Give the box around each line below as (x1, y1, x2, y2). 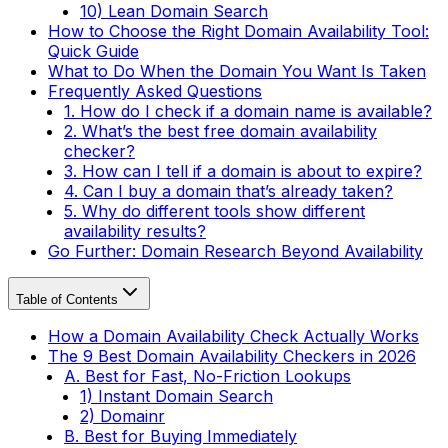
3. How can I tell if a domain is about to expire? (64, 161, 422, 182)
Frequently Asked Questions (48, 81, 262, 102)
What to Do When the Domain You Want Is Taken (48, 61, 426, 82)
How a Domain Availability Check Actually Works (48, 326, 419, 347)
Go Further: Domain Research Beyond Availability (48, 241, 423, 262)
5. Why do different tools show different (64, 201, 365, 222)
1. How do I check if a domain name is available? (64, 101, 432, 122)
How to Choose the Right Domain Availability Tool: (48, 21, 429, 42)
